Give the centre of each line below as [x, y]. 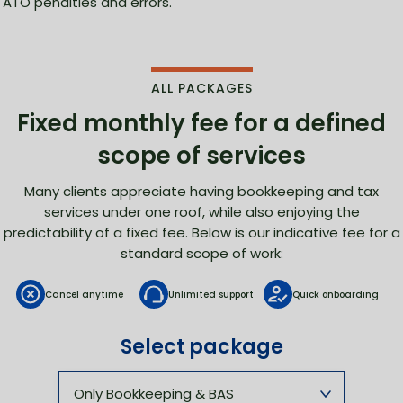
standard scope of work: [201, 254]
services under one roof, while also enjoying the [201, 212]
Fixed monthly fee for [145, 124]
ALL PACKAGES [201, 89]
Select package [201, 347]
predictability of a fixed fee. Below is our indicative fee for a [201, 233]
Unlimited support [211, 294]
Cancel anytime [84, 294]
